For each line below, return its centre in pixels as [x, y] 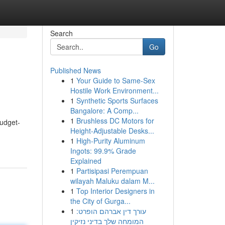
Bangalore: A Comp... [104, 110]
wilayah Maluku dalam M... [112, 181]
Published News [75, 70]
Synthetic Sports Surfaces [117, 100]
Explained [86, 161]
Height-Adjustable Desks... [112, 131]
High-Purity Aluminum [110, 141]
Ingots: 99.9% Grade [103, 151]
